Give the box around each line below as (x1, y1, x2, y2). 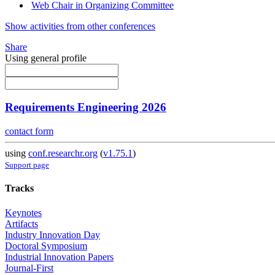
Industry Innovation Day (5, 229, 100, 240)
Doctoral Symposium (5, 240, 87, 251)
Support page (5, 160, 49, 170)
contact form (5, 126, 53, 137)
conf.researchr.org (28, 148, 98, 159)
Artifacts (5, 218, 38, 229)
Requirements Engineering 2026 (5, 101, 166, 114)
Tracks (5, 183, 34, 194)
